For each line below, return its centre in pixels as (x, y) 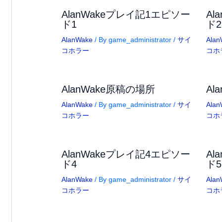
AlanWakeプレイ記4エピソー (126, 154)
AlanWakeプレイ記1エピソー (126, 15)
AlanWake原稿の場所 (108, 89)
